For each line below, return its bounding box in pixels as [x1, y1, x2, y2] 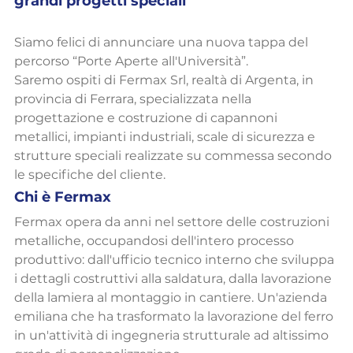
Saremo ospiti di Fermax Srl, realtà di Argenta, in [14, 72, 317, 88]
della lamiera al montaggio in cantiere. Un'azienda [14, 290, 330, 306]
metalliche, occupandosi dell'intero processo [14, 233, 297, 249]
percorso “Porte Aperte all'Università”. [14, 54, 248, 69]
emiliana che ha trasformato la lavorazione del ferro [14, 309, 336, 325]
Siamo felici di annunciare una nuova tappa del [14, 35, 311, 50]
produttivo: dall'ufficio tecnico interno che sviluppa [14, 252, 337, 268]
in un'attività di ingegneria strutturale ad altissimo [14, 328, 332, 344]
